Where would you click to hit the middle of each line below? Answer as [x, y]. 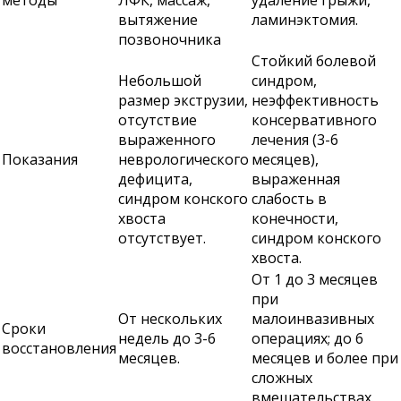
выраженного [167, 140]
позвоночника [170, 39]
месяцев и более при [325, 358]
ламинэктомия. [305, 20]
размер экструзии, [183, 100]
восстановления [59, 348]
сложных [282, 378]
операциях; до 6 [307, 338]
